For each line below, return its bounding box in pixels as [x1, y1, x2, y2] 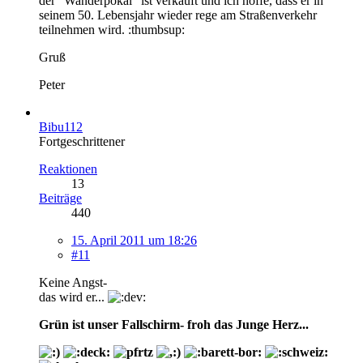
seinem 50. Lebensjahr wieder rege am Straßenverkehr [39, 7, 317, 22]
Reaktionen [39, 161, 97, 176]
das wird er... [39, 289, 108, 304]
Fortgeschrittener [39, 134, 125, 148]
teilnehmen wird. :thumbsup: [39, 22, 185, 36]
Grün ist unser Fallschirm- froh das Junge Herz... [39, 317, 309, 331]
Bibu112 [39, 119, 83, 134]
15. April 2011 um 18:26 [71, 233, 197, 247]
